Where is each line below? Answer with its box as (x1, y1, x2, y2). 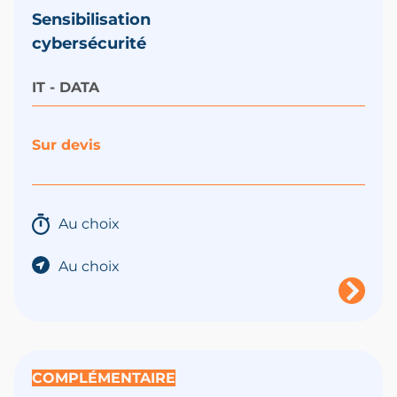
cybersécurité (32, 34, 146, 54)
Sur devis (32, 136, 101, 154)
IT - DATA (32, 79, 99, 97)
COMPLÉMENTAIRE (32, 370, 175, 387)
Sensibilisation (32, 10, 151, 30)
